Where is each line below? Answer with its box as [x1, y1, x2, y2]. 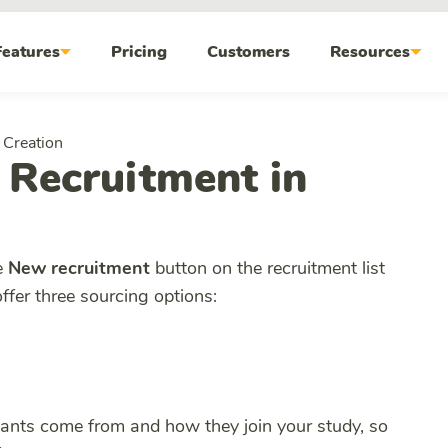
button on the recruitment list [150, 256, 385, 280]
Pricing [111, 40, 168, 63]
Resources [330, 40, 411, 63]
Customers [207, 40, 291, 63]
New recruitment [8, 256, 150, 280]
